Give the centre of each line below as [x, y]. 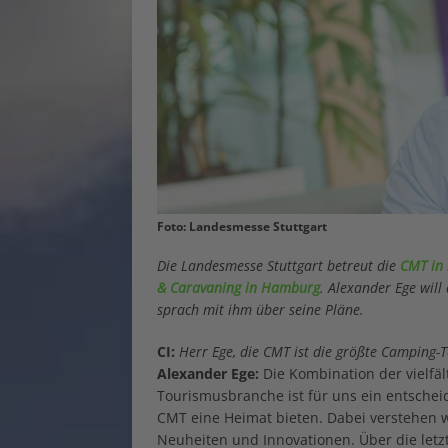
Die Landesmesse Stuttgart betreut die [278, 266]
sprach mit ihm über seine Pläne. [260, 310]
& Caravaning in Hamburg [238, 288]
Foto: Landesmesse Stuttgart [242, 227]
